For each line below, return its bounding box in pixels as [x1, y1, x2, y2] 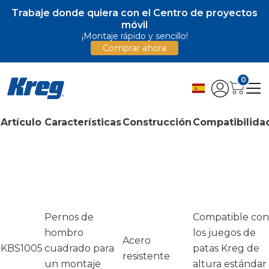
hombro [44, 227, 83, 238]
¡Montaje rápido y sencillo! [81, 31, 188, 41]
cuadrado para [44, 243, 114, 254]
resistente [122, 250, 170, 262]
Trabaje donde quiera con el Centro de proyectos [11, 7, 258, 19]
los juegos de [193, 227, 256, 238]
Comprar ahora [102, 43, 167, 53]
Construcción [122, 116, 192, 128]
